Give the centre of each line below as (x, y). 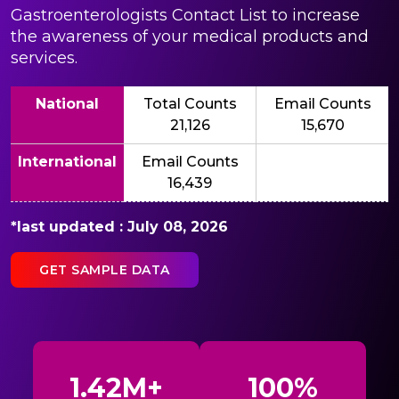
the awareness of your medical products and (190, 36)
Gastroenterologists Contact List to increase (185, 15)
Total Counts (190, 103)
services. (44, 57)
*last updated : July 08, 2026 (119, 226)
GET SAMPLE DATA (105, 269)
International (67, 161)
